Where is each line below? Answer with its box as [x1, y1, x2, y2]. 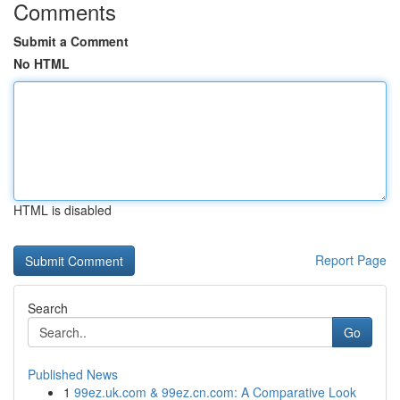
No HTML [13, 54, 70, 72]
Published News [28, 365, 118, 383]
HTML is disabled [13, 201, 112, 219]
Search [28, 299, 68, 317]
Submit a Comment [13, 32, 129, 50]
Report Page [315, 251, 387, 269]
